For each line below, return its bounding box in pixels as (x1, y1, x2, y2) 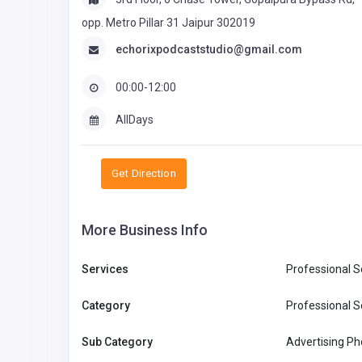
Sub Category (82, 335, 153, 348)
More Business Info (82, 221, 208, 238)
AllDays (116, 112, 154, 126)
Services (82, 262, 128, 276)
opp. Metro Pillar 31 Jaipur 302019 (82, 15, 255, 29)
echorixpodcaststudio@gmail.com (116, 43, 302, 57)
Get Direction (112, 166, 177, 179)
